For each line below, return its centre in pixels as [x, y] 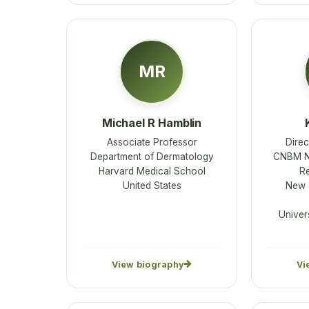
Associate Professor [152, 142]
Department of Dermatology [152, 157]
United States [152, 186]
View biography [148, 264]
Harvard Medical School [152, 171]
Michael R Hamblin [152, 122]
